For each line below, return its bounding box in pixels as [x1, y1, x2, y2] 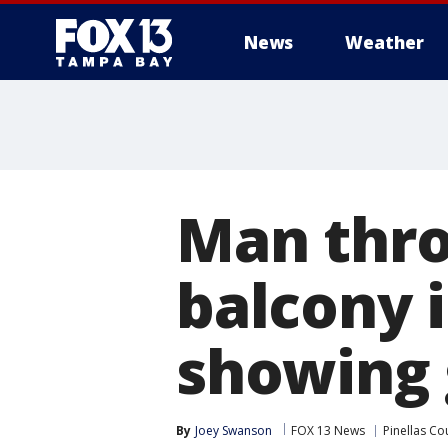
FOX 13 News [291, 422, 365, 439]
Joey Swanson [195, 422, 272, 439]
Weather [345, 31, 424, 54]
